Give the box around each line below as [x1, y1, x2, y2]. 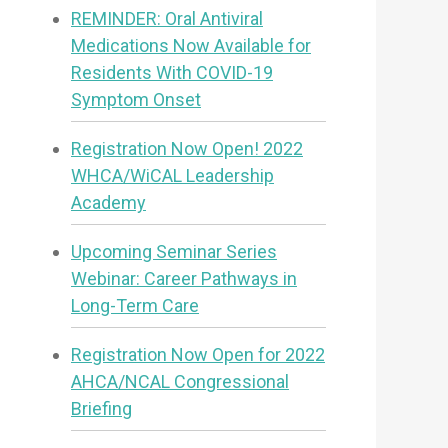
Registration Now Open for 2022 [71, 343, 325, 365]
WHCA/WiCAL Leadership [71, 164, 274, 186]
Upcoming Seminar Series [71, 240, 277, 262]
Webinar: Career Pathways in [71, 267, 297, 289]
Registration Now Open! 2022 [71, 137, 303, 159]
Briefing [71, 397, 132, 419]
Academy [71, 191, 146, 213]
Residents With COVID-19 [71, 61, 273, 83]
